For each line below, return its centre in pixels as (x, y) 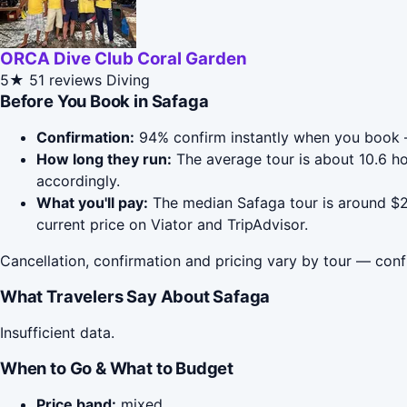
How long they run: (104, 159)
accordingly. (78, 181)
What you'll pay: (92, 203)
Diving (128, 80)
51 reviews (65, 80)
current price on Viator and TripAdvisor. (172, 225)
